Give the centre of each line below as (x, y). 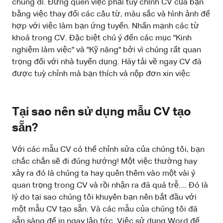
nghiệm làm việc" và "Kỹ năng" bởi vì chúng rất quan (107, 50)
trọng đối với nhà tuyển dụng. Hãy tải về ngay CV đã (107, 62)
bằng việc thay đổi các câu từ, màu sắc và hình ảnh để (111, 14)
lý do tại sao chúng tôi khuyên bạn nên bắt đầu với (104, 197)
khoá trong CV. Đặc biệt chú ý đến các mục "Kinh (102, 38)
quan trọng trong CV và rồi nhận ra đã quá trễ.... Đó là (110, 185)
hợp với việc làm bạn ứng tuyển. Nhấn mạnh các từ (106, 26)
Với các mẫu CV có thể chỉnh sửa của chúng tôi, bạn (108, 150)
